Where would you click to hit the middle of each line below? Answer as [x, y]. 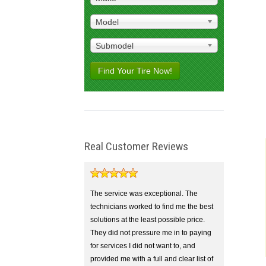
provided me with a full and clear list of [152, 259]
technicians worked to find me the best [152, 207]
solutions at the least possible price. [148, 220]
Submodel [115, 46]
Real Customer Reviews [136, 146]
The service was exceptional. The [144, 194]
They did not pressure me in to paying [151, 233]
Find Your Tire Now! [135, 71]
